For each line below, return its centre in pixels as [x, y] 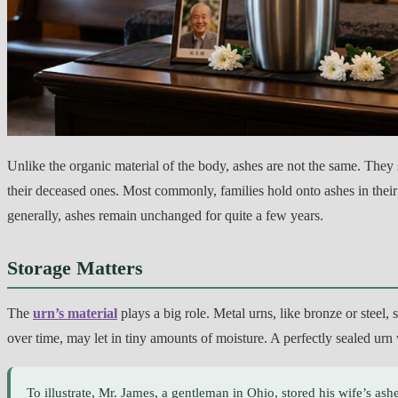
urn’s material [75, 313]
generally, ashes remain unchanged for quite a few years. [165, 215]
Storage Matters [75, 267]
